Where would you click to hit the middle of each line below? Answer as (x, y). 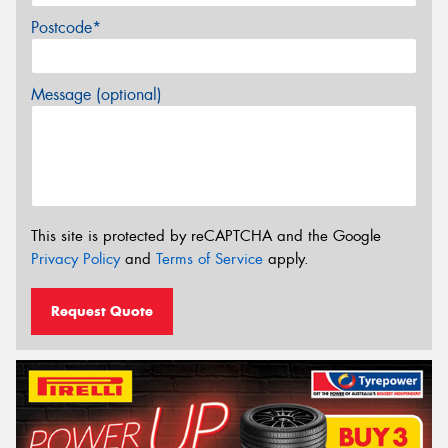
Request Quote (102, 311)
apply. (286, 259)
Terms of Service (209, 259)
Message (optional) (96, 94)
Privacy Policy (75, 259)
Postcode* (66, 27)
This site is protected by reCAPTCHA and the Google (206, 236)
